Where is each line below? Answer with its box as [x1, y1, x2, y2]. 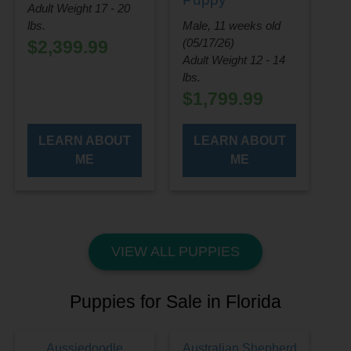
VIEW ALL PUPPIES [111, 244, 240, 260]
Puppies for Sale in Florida [70, 291, 281, 313]
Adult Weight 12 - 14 [182, 53, 285, 67]
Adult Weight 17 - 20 [27, 2, 131, 16]
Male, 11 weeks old [182, 19, 280, 33]
